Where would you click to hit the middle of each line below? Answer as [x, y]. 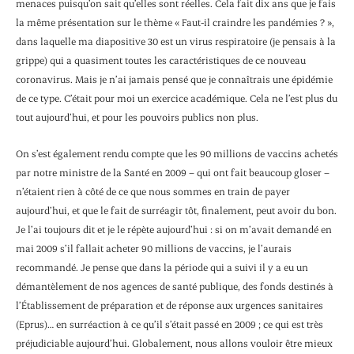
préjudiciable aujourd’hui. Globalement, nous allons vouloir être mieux [174, 343]
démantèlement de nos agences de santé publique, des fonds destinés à [175, 286]
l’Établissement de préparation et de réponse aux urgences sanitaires [169, 305]
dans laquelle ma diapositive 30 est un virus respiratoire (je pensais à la [176, 41]
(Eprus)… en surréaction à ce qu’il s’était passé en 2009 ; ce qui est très [169, 324]
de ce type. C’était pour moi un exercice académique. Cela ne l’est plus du [177, 98]
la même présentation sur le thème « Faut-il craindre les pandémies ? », [175, 22]
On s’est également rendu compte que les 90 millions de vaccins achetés [177, 154]
